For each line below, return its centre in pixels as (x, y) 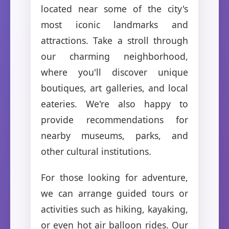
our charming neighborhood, (114, 56)
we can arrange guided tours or (114, 193)
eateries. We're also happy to (114, 104)
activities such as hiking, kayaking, (114, 209)
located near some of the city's (114, 8)
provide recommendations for (114, 119)
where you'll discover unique (114, 72)
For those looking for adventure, (114, 177)
